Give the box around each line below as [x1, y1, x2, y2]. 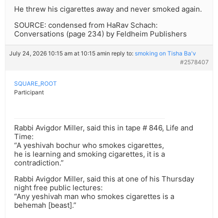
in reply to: [105, 50, 135, 57]
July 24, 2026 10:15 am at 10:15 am [9, 50, 105, 57]
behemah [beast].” [14, 200, 76, 210]
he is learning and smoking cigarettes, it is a [14, 149, 165, 159]
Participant [14, 89, 44, 96]
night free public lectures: [14, 183, 103, 193]
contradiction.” [14, 158, 64, 168]
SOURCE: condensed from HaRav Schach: [14, 20, 158, 30]
